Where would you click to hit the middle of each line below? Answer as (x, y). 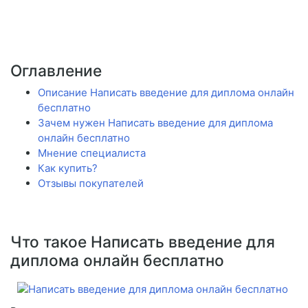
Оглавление (56, 71)
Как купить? (68, 168)
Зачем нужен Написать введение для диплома (155, 123)
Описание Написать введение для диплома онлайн (166, 93)
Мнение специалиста (92, 153)
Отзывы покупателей (91, 184)
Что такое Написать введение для (143, 242)
